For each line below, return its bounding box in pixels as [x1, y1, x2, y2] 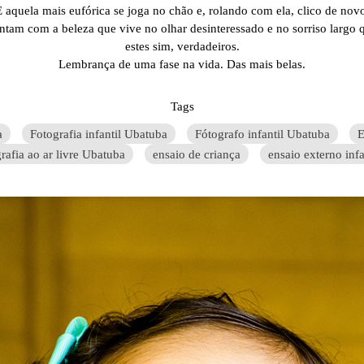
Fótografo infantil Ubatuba [195, 127, 330, 141]
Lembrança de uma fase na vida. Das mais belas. [58, 57, 305, 71]
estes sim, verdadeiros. [124, 39, 240, 54]
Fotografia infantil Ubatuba [30, 127, 167, 141]
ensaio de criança [153, 147, 240, 162]
